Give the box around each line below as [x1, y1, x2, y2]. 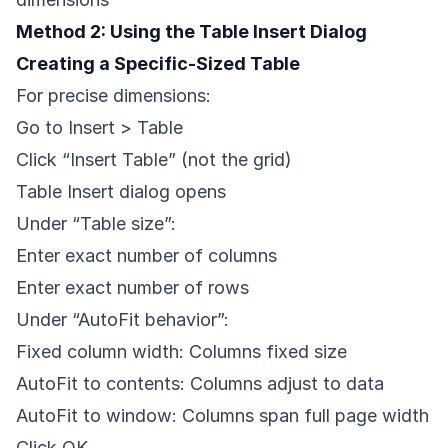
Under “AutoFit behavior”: [16, 309, 229, 331]
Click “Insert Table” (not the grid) [16, 149, 292, 171]
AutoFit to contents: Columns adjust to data [16, 373, 384, 395]
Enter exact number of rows [16, 277, 249, 299]
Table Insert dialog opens [16, 181, 226, 203]
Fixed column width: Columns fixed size [16, 341, 347, 363]
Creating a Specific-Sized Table [16, 53, 300, 75]
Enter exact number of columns [16, 245, 277, 267]
